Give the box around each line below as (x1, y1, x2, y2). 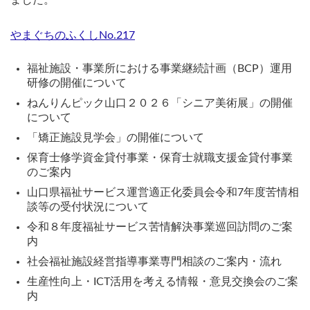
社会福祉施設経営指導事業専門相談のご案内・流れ (27, 256, 282, 268)
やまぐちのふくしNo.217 (10, 30, 135, 42)
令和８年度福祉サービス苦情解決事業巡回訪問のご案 (27, 221, 293, 233)
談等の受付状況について (27, 201, 149, 213)
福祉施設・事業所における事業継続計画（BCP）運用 (27, 63, 292, 75)
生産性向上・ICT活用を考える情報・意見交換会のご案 (27, 276, 298, 288)
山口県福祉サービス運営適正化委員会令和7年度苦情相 (27, 187, 299, 199)
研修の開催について (27, 77, 127, 89)
